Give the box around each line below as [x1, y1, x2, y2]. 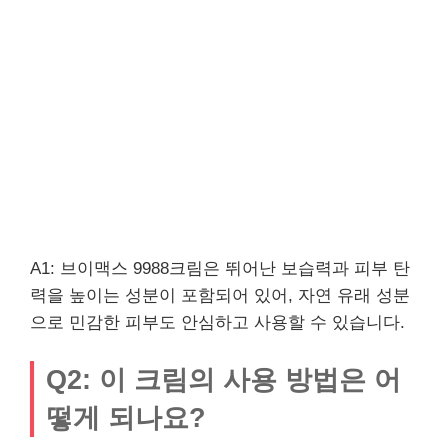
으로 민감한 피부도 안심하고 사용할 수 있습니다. [30, 312, 405, 332]
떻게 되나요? [46, 402, 206, 433]
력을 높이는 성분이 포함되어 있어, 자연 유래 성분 [30, 285, 410, 305]
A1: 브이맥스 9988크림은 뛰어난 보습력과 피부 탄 [30, 258, 410, 278]
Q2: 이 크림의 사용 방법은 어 [46, 364, 401, 395]
